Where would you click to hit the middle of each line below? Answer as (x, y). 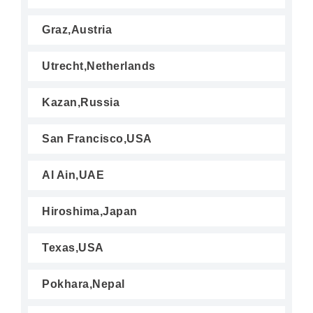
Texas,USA (73, 248)
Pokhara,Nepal (83, 284)
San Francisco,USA (97, 139)
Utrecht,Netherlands (99, 66)
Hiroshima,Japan (90, 211)
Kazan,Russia (81, 102)
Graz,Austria (77, 30)
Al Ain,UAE (73, 175)
